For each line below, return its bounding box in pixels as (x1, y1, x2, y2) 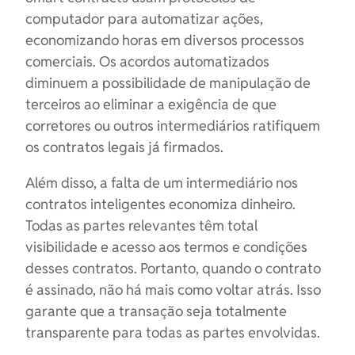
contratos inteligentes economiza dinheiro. (25, 195, 296, 213)
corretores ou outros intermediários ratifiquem (25, 116, 320, 135)
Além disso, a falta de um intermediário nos (25, 174, 298, 192)
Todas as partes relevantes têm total (25, 216, 258, 235)
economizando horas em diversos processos (25, 31, 304, 49)
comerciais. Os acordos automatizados (25, 52, 269, 71)
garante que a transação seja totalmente (25, 302, 287, 320)
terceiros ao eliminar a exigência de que (25, 95, 277, 113)
